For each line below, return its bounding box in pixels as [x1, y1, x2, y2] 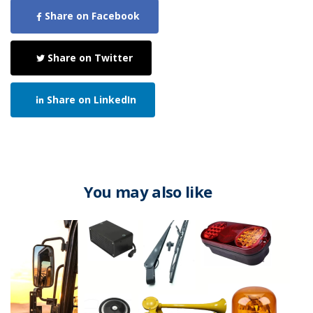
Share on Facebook [42, 9, 140, 23]
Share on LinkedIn [44, 93, 136, 107]
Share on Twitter [45, 51, 133, 65]
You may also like [83, 181, 212, 203]
